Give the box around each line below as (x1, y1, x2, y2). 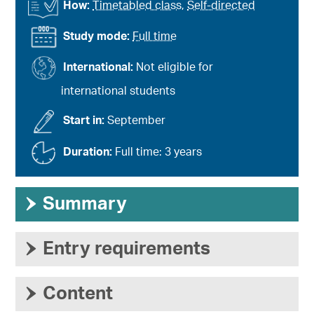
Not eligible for (136, 62, 214, 74)
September (107, 115, 166, 127)
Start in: (63, 115, 108, 127)
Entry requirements (43, 239, 211, 258)
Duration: (63, 146, 116, 158)
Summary (43, 194, 128, 213)
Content (43, 284, 114, 303)
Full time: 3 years (115, 146, 203, 158)
